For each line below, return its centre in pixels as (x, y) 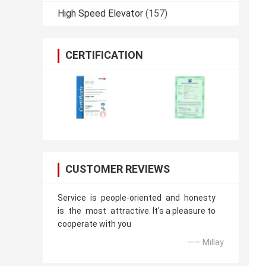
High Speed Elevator (100, 14)
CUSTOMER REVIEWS (118, 169)
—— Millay (206, 243)
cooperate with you (94, 224)
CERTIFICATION (104, 55)
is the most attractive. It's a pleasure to (137, 211)
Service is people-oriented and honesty (139, 198)
